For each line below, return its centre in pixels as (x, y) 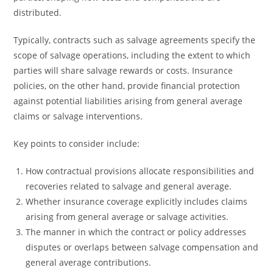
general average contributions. (89, 262)
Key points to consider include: (77, 144)
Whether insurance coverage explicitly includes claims (137, 201)
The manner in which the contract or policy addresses (136, 232)
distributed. (38, 12)
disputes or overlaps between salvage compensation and (142, 247)
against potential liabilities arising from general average (128, 101)
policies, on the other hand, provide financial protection (127, 86)
